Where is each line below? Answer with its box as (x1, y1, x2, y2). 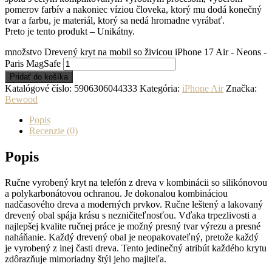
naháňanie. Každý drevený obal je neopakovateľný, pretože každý (5, 231, 259, 242)
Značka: (226, 83, 257, 93)
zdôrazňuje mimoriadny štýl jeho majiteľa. (5, 253, 166, 264)
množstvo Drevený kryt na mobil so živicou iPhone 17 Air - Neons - (5, 46, 267, 57)
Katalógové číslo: (5, 83, 74, 93)
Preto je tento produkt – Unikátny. (5, 25, 135, 36)
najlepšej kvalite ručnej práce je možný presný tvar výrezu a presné (5, 220, 260, 231)
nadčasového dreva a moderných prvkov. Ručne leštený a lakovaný (5, 199, 263, 209)
